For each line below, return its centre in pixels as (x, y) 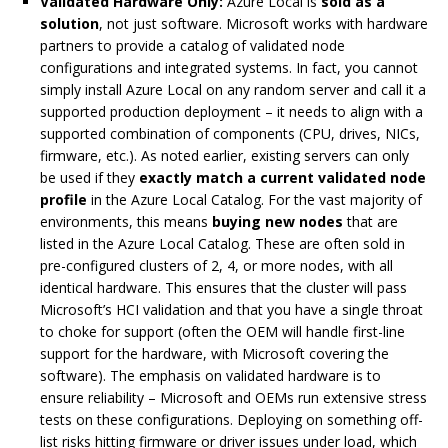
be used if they (89, 178)
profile (63, 200)
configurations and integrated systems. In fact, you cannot (229, 68)
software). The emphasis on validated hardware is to (210, 376)
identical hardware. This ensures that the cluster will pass (223, 288)
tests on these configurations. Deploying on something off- (231, 420)
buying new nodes (277, 222)
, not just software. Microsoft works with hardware (263, 24)
